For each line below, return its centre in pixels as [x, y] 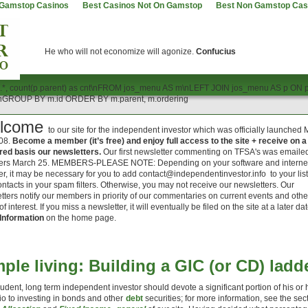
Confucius [216, 52]
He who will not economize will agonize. [120, 52]
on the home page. [81, 218]
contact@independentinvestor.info [202, 174]
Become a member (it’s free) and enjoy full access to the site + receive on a [158, 141]
